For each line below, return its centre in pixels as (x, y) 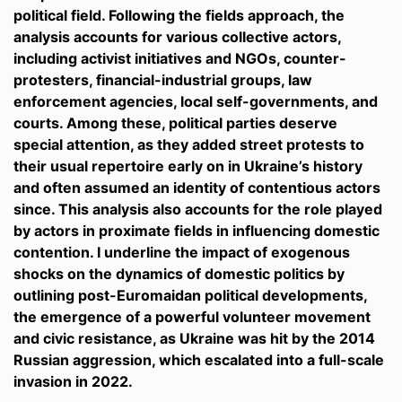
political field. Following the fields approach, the (179, 15)
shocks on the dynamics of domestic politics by (179, 274)
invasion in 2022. (73, 381)
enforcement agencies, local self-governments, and (196, 101)
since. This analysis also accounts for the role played (198, 209)
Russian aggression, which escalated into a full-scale (199, 360)
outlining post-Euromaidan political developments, (190, 295)
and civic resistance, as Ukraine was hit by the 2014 (194, 338)
